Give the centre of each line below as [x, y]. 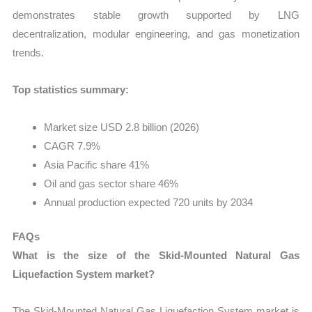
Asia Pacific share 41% [97, 164]
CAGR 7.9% [72, 146]
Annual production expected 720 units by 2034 [149, 202]
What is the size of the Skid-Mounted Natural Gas [156, 256]
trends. [29, 53]
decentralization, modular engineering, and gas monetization [156, 34]
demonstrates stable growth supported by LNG [156, 15]
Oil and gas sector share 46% [111, 183]
